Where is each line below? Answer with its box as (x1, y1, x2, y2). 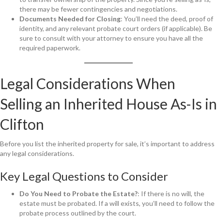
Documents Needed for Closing (19, 14, 121, 23)
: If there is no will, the (138, 189, 204, 198)
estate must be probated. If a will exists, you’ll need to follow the (19, 199, 215, 207)
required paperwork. (19, 43, 80, 52)
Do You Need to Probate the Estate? (19, 189, 138, 198)
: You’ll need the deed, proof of (121, 14, 213, 23)
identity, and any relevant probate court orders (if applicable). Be (19, 24, 212, 32)
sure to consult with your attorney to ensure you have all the (19, 33, 203, 42)
